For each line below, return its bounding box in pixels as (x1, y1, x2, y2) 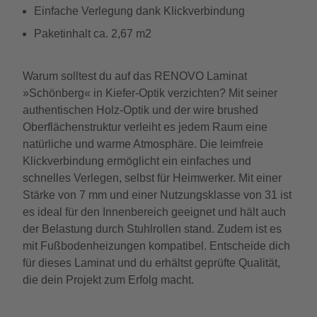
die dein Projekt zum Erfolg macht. (23, 274, 194, 286)
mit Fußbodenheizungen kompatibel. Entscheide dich (23, 240, 290, 252)
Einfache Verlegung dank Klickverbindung (34, 5, 245, 17)
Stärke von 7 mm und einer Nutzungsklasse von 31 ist (23, 189, 292, 201)
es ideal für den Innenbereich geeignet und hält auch (23, 206, 286, 218)
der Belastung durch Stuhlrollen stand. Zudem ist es (23, 223, 282, 235)
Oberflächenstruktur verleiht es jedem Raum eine (23, 121, 267, 133)
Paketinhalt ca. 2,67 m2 (34, 28, 151, 40)
